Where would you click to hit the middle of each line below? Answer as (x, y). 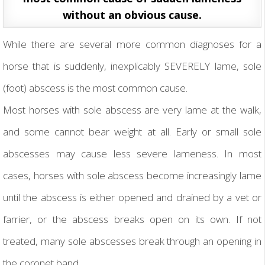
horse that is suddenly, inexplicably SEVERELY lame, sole (132, 66)
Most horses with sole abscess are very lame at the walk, (132, 110)
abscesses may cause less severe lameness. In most (132, 154)
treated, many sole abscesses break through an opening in (132, 241)
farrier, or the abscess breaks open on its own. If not (132, 219)
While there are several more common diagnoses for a (132, 44)
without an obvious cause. (132, 15)
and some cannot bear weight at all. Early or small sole (132, 132)
